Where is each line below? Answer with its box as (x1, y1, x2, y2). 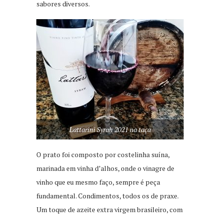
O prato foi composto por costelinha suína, (36, 150, 169, 160)
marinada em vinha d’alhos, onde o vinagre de (36, 164, 174, 173)
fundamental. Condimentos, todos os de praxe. (36, 191, 178, 201)
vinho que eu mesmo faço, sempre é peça (36, 177, 160, 187)
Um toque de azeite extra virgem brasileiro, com (36, 205, 183, 215)
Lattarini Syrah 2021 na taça (69, 125, 151, 135)
